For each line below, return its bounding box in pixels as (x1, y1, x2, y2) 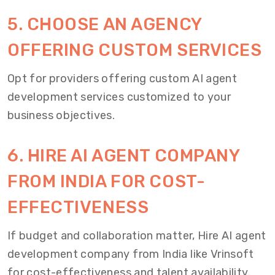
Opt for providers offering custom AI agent (7, 72, 238, 85)
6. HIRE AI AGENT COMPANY (7, 145, 240, 166)
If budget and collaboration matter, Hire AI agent (7, 229, 266, 242)
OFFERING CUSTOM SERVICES (7, 40, 262, 60)
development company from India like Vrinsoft (7, 247, 254, 261)
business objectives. (7, 109, 115, 122)
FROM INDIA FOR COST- (7, 171, 206, 192)
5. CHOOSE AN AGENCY (7, 14, 202, 34)
